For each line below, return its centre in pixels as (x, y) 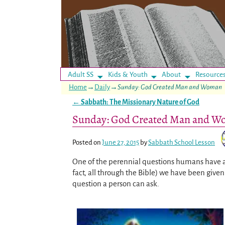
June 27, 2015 (121, 143)
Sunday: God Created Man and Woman (170, 87)
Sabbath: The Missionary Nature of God (140, 102)
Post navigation (97, 109)
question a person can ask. (116, 184)
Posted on (87, 143)
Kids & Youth (128, 74)
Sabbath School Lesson (182, 143)
